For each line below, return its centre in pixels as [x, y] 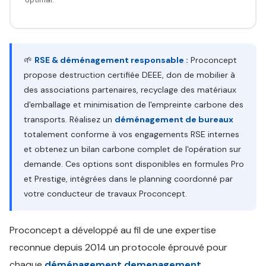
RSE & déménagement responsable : [111, 60]
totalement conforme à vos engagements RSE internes [132, 134]
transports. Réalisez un [69, 119]
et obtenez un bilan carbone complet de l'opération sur [132, 149]
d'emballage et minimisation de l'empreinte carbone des [134, 104]
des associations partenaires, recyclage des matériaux [130, 90]
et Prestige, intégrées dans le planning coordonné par [128, 179]
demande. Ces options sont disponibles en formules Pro [134, 164]
